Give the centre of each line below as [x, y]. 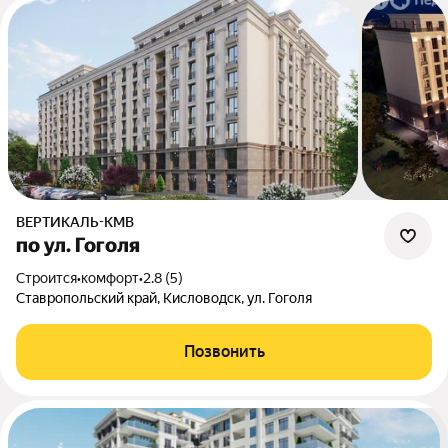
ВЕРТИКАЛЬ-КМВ [79, 222]
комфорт [110, 278]
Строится [51, 278]
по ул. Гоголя [78, 245]
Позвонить [224, 351]
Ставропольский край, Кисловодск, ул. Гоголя [164, 298]
